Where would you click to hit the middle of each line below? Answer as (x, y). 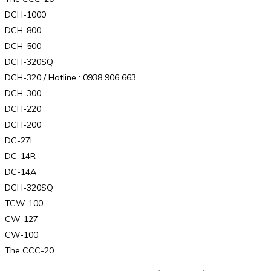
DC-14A (21, 172)
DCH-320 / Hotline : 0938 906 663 (70, 78)
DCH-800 (23, 31)
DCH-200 (23, 125)
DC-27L (20, 141)
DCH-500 (23, 46)
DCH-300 (23, 93)
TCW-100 (24, 204)
